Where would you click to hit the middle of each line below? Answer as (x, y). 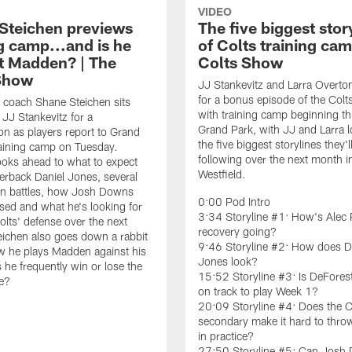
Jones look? (228, 261)
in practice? (226, 335)
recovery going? (237, 231)
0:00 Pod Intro (234, 201)
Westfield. (222, 174)
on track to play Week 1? (258, 291)
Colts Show (240, 62)
